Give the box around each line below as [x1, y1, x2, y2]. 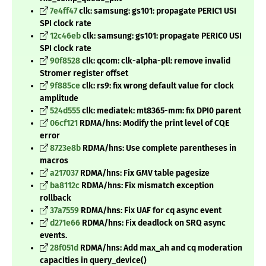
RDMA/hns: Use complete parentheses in [81, 143, 236, 154]
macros [40, 156, 68, 166]
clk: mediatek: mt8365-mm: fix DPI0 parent [80, 106, 241, 116]
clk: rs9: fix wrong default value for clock [80, 81, 234, 91]
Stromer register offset [40, 68, 128, 79]
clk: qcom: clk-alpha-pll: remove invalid [80, 56, 230, 66]
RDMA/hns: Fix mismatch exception [80, 180, 214, 191]
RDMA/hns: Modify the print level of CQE [78, 118, 229, 129]
